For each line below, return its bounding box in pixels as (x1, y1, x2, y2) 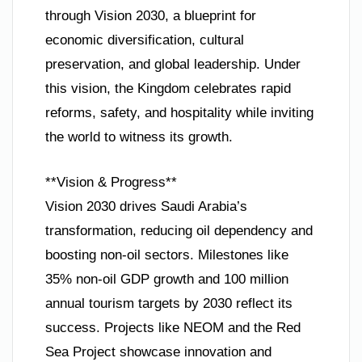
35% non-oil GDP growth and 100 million (45, 271, 288, 287)
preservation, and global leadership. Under (45, 57, 301, 73)
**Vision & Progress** (45, 174, 177, 190)
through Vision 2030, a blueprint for (45, 8, 256, 24)
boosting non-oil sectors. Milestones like (45, 246, 288, 263)
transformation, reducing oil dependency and (45, 222, 313, 238)
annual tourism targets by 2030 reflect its (45, 295, 293, 311)
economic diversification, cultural (45, 32, 244, 48)
